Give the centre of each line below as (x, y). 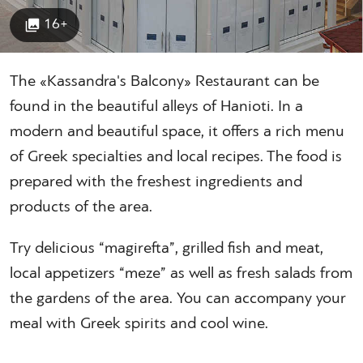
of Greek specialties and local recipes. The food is (176, 156)
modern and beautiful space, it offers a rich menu (177, 131)
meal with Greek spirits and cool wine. (139, 323)
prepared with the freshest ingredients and (156, 181)
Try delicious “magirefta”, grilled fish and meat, (167, 248)
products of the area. (81, 206)
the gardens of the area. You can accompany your (178, 298)
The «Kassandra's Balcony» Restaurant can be (164, 81)
